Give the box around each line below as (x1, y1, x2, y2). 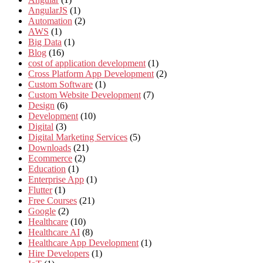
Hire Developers (28, 248, 89, 259)
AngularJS (28, 5, 68, 16)
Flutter (28, 185, 52, 195)
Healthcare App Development (28, 238, 139, 248)
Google (28, 206, 56, 217)
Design (28, 100, 55, 111)
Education (28, 164, 66, 174)
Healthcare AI (28, 227, 80, 238)
